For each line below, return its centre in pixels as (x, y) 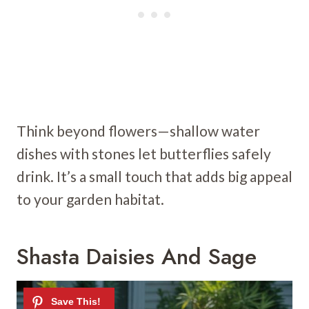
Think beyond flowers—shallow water (138, 131)
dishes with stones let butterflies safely (144, 154)
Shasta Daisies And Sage (137, 257)
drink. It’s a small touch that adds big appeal (154, 177)
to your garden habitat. (90, 199)
